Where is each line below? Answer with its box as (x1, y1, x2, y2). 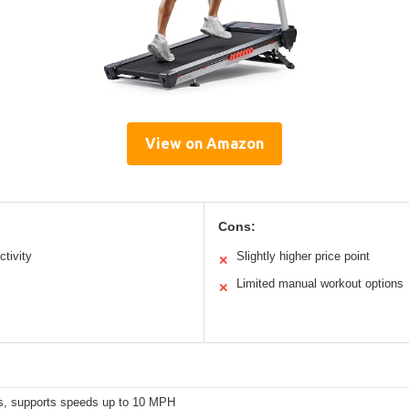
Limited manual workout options (236, 276, 404, 290)
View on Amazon (145, 134, 264, 152)
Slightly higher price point (236, 248, 370, 263)
